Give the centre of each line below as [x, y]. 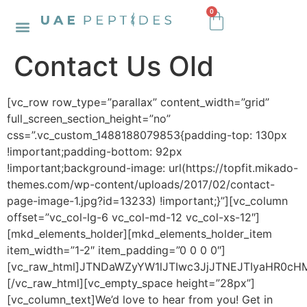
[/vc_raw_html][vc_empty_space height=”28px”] [131, 283]
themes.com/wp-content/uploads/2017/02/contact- [141, 184]
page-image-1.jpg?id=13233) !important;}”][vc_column [147, 201]
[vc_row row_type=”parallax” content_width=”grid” [138, 102]
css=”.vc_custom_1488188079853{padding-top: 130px [147, 135]
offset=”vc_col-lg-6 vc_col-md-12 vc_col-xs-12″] [133, 217]
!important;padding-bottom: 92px [95, 151]
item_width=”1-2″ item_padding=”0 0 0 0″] [116, 250]
